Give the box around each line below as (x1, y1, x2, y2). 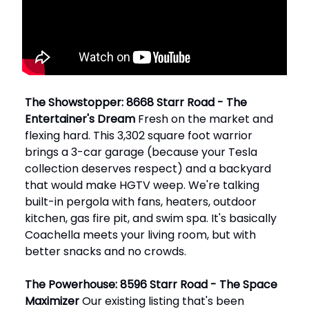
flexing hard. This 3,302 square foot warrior (25, 127, 252, 143)
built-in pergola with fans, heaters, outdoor (25, 193, 257, 210)
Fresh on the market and (135, 110, 273, 127)
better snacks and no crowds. (25, 243, 186, 259)
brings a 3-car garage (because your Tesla (25, 143, 257, 160)
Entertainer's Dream (25, 110, 135, 127)
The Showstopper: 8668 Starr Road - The (25, 94, 247, 110)
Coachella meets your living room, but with (25, 226, 256, 243)
